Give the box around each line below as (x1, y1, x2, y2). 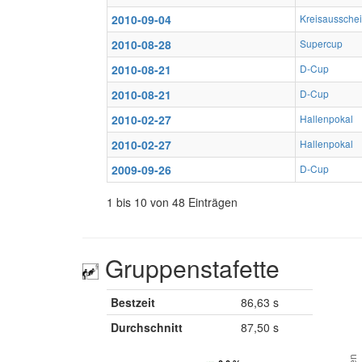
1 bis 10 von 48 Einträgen (107, 193, 238, 210)
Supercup (300, 36, 343, 50)
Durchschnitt (111, 318, 183, 335)
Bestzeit (111, 293, 155, 310)
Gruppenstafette (99, 250, 280, 285)
